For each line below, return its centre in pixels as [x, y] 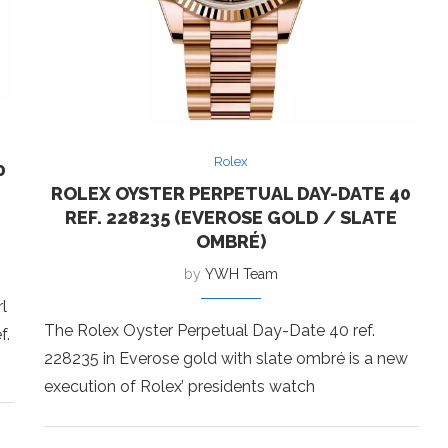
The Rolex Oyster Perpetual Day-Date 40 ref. [209, 330]
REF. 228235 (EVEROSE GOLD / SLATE [231, 217]
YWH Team [242, 273]
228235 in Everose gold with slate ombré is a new [225, 358]
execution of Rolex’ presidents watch [179, 386]
